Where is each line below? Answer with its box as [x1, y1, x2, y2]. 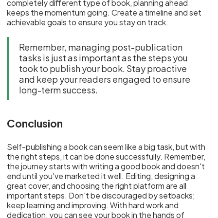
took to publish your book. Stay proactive [19, 62, 187, 74]
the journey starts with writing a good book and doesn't [7, 161, 205, 171]
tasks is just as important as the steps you [19, 52, 188, 63]
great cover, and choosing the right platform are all [7, 181, 187, 191]
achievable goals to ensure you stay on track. [7, 17, 169, 27]
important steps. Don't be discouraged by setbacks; [7, 190, 196, 200]
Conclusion [7, 116, 63, 130]
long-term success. [19, 84, 98, 95]
